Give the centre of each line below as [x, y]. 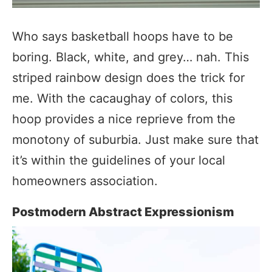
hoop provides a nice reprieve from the [124, 119]
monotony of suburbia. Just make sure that [135, 139]
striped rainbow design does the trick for [128, 77]
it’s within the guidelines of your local [119, 160]
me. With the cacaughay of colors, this [122, 98]
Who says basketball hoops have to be [123, 36]
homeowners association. [85, 181]
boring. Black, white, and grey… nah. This [131, 57]
